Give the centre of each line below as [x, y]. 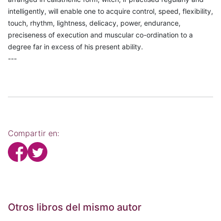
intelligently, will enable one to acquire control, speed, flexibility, [110, 11]
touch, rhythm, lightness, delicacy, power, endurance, [94, 23]
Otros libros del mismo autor [75, 207]
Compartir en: [34, 133]
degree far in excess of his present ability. [75, 47]
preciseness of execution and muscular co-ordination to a [100, 35]
